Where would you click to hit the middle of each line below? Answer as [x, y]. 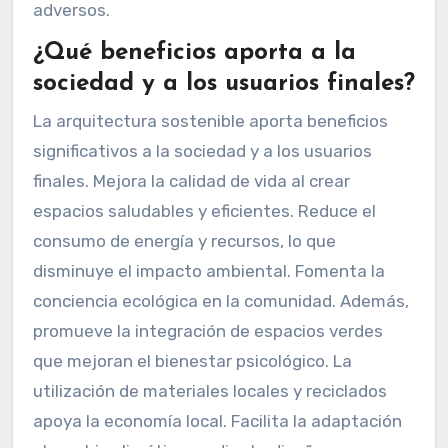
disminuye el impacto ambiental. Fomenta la [208, 271]
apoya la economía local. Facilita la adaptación [217, 421]
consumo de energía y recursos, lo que [184, 241]
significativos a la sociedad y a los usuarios [202, 151]
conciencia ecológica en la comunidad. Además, [220, 301]
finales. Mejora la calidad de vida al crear [191, 181]
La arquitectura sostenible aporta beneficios [210, 121]
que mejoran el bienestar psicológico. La [192, 361]
